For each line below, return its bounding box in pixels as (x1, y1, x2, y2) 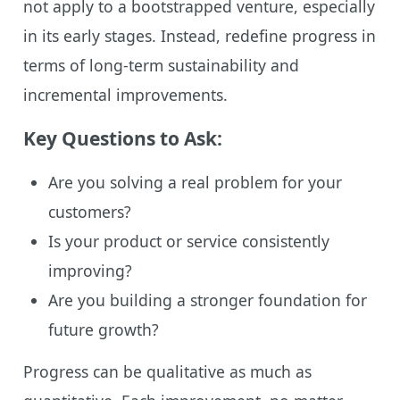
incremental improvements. (22, 83, 228, 105)
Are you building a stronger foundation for (47, 288, 367, 311)
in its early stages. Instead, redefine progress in (22, 24, 376, 46)
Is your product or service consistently (47, 229, 329, 252)
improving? (47, 259, 132, 281)
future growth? (47, 318, 159, 340)
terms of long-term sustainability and (22, 54, 299, 76)
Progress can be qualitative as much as (22, 360, 312, 382)
